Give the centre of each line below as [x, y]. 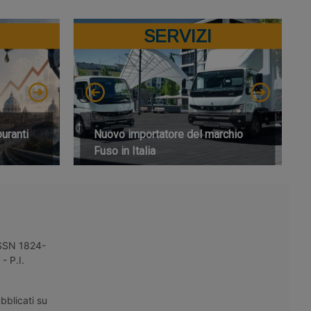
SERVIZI [178, 36]
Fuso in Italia [125, 151]
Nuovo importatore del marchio [169, 134]
